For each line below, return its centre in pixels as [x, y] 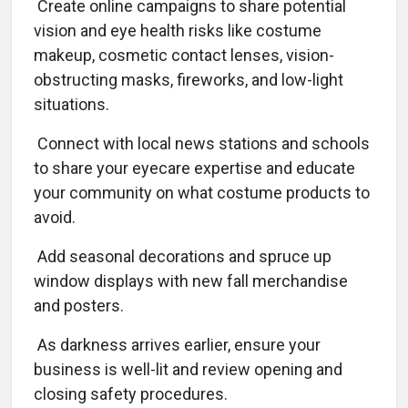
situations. [71, 104]
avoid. [55, 217]
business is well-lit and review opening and [188, 369]
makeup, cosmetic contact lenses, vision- [184, 55]
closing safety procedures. [131, 394]
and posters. [79, 306]
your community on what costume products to [202, 193]
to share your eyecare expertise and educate [194, 168]
